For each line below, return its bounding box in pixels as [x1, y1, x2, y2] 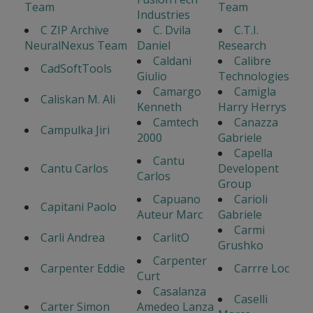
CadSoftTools [41, 61, 112, 77]
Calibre [234, 53, 271, 69]
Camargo [153, 84, 201, 100]
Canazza [234, 115, 278, 131]
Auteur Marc [137, 207, 203, 223]
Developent [218, 161, 279, 177]
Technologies [218, 68, 289, 85]
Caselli [234, 291, 268, 307]
